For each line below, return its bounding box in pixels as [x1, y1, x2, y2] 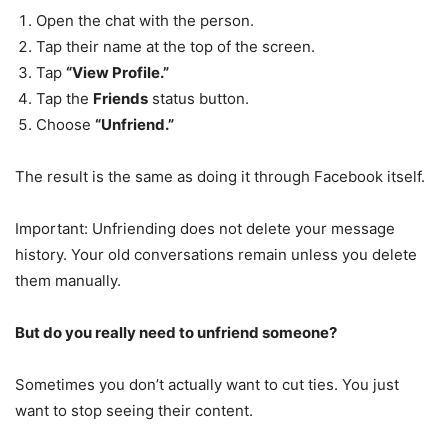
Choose [36, 115, 95, 135]
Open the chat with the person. [36, 11, 254, 31]
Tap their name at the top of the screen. [36, 37, 315, 57]
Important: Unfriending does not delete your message [15, 219, 395, 239]
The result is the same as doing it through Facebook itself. [15, 167, 425, 187]
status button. [148, 89, 249, 109]
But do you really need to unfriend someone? [15, 323, 337, 343]
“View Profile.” [66, 63, 169, 83]
